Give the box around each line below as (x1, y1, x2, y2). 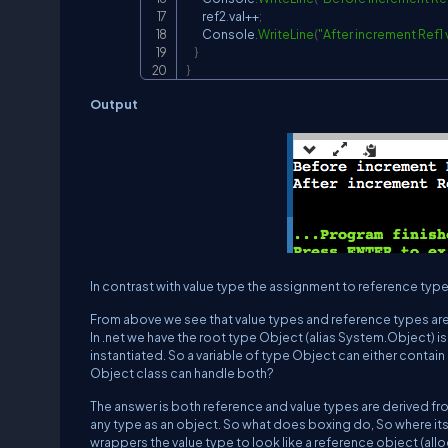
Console (186, 26, 255, 42)
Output (90, 96, 138, 112)
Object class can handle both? (90, 365, 274, 381)
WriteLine (258, 26, 314, 42)
